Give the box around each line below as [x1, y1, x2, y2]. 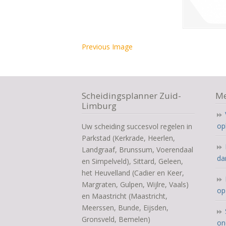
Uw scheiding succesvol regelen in [82, 121, 192, 131]
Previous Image [82, 41, 133, 51]
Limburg [82, 99, 117, 111]
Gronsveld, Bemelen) [82, 214, 150, 224]
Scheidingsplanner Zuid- [82, 89, 181, 101]
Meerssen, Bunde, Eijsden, [82, 202, 168, 212]
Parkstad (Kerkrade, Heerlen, [82, 133, 175, 143]
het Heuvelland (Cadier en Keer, [82, 167, 184, 178]
